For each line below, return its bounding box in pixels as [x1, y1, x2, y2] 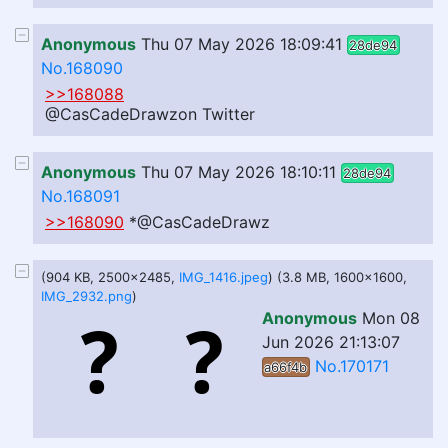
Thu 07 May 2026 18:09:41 [141, 34, 342, 54]
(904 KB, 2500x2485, [41, 269, 179, 285]
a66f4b [264, 359, 308, 375]
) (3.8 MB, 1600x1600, [268, 269, 407, 285]
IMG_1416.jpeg [179, 269, 268, 285]
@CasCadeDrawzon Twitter [45, 104, 255, 124]
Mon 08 [362, 308, 420, 328]
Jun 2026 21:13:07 [262, 332, 400, 352]
